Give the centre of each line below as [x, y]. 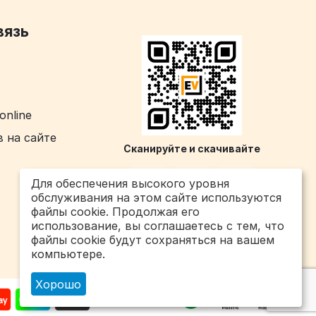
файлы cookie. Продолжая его [115, 212]
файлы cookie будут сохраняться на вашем [153, 240]
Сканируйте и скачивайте [192, 148]
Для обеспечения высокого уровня [130, 184]
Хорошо [59, 284]
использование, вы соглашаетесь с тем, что [158, 226]
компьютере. [68, 254]
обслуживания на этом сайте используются [156, 198]
